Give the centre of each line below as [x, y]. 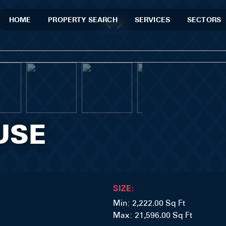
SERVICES [152, 20]
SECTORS [204, 20]
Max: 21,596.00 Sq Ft [153, 215]
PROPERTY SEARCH [83, 20]
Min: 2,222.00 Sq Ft [149, 203]
